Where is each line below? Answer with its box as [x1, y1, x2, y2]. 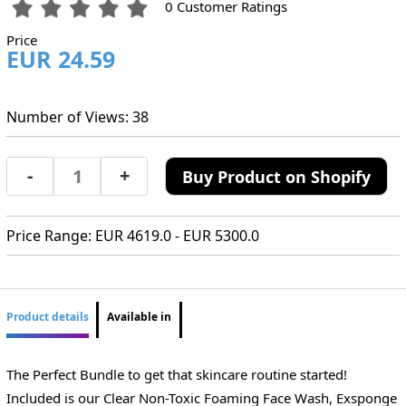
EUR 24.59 [5, 43, 115, 75]
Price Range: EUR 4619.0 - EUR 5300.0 [5, 226, 259, 246]
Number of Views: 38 [5, 106, 149, 127]
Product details [5, 309, 89, 325]
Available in [107, 309, 172, 325]
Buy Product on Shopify [182, 165, 372, 188]
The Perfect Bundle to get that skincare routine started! [5, 364, 347, 383]
